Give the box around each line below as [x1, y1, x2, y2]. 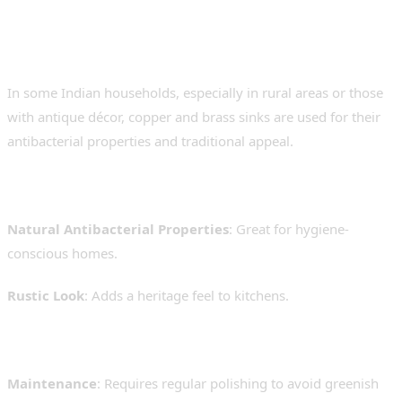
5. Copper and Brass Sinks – [7, 3, 372, 40]
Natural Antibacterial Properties [7, 220, 229, 239]
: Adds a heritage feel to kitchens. [84, 286, 289, 305]
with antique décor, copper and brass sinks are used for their [7, 108, 380, 127]
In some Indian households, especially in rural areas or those [7, 83, 383, 102]
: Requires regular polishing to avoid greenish [97, 374, 379, 393]
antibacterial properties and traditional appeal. [7, 132, 293, 151]
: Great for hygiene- [229, 220, 349, 239]
